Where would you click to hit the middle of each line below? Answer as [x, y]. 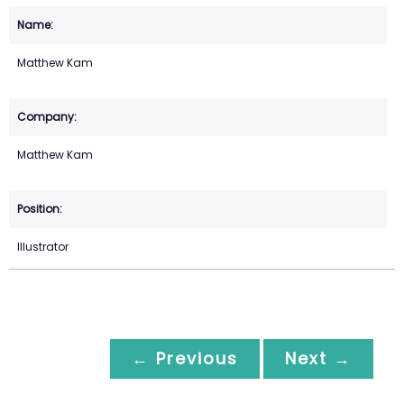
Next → [318, 359]
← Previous [185, 359]
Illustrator [43, 247]
